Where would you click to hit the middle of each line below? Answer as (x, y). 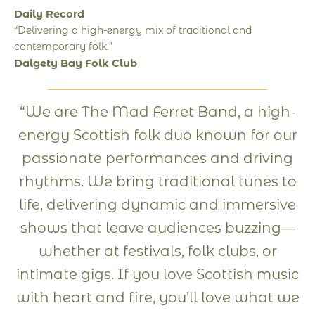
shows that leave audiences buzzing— (157, 228)
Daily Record (49, 14)
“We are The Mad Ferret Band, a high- (157, 112)
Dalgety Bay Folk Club (76, 63)
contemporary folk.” (63, 46)
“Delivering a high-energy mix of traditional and (133, 30)
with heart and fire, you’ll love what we (157, 297)
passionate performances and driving (157, 158)
